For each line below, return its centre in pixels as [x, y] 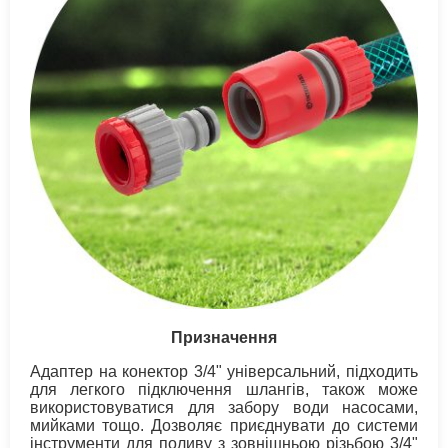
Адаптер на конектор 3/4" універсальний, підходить [224, 371]
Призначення [224, 337]
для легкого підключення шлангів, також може [224, 389]
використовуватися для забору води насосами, [224, 407]
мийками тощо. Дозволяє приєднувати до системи [224, 425]
